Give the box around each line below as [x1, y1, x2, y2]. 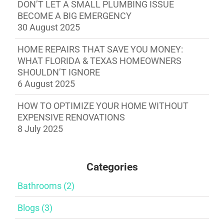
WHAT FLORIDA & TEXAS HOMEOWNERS [17, 55, 181, 66]
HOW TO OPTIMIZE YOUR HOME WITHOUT [17, 100, 188, 111]
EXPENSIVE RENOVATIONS [17, 111, 125, 122]
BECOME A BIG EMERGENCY [17, 10, 131, 21]
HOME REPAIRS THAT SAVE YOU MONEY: [17, 43, 183, 54]
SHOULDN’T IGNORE [17, 66, 100, 77]
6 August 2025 [17, 78, 75, 89]
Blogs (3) [17, 202, 52, 213]
